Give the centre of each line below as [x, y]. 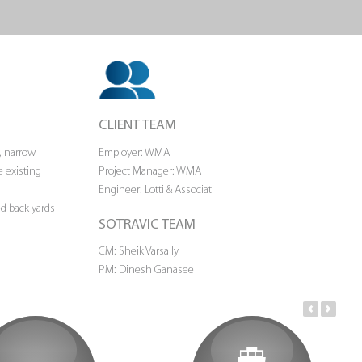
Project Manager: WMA [150, 171]
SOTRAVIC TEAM [147, 225]
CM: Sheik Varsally [139, 252]
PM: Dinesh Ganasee [146, 271]
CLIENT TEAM [137, 126]
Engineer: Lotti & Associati [156, 190]
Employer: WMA [134, 153]
